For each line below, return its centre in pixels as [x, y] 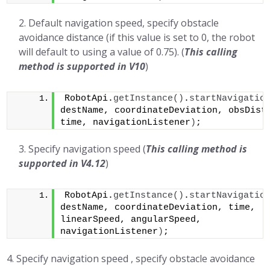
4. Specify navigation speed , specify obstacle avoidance [131, 259]
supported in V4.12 [62, 163]
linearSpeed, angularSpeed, [131, 220]
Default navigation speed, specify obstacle [124, 23]
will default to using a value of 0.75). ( [102, 52]
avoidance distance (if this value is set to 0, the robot [137, 37]
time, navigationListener [126, 123]
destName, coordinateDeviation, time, [158, 208]
